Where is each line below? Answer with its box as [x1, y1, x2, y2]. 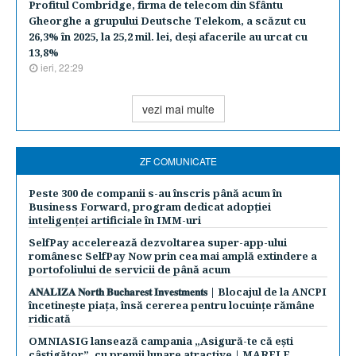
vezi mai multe [141, 101, 215, 117]
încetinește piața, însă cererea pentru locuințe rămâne [29, 298, 315, 312]
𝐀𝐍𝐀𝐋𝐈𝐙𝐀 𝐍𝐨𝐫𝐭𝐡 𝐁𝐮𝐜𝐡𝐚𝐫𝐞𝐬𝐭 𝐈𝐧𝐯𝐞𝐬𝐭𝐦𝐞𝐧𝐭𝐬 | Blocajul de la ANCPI [29, 284, 327, 299]
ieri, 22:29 [41, 60, 83, 74]
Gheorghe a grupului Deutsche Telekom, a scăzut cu [29, 14, 306, 28]
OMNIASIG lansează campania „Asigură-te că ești [29, 334, 293, 348]
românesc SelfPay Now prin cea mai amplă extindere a [29, 249, 317, 263]
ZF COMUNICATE [139, 154, 217, 168]
